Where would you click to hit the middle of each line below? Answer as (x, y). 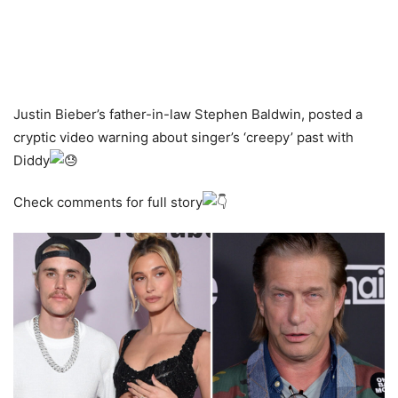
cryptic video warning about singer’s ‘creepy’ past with (183, 138)
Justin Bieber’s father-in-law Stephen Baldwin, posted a (188, 115)
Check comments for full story (108, 203)
